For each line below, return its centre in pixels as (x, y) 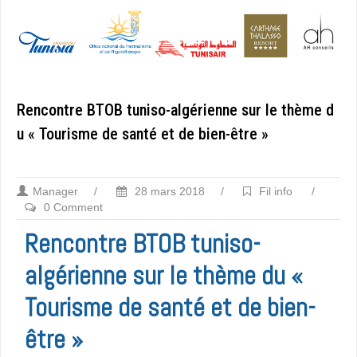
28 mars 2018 (168, 191)
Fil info (276, 191)
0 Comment (73, 207)
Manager (55, 191)
